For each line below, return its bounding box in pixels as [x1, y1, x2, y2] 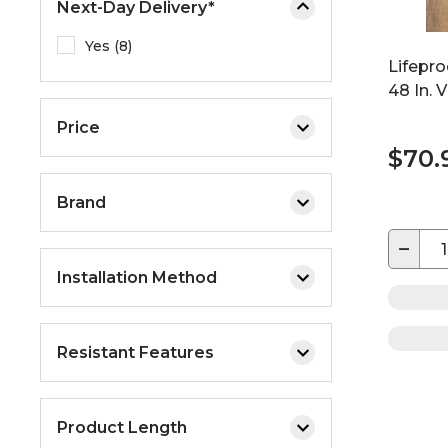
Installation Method [57, 267, 217, 287]
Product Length [57, 417, 187, 437]
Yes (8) [85, 37, 132, 55]
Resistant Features [57, 342, 214, 362]
